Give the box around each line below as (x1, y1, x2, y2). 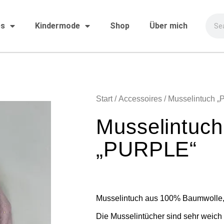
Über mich (149, 20, 187, 30)
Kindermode (34, 20, 80, 30)
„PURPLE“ (96, 137, 197, 161)
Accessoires (118, 94, 162, 103)
